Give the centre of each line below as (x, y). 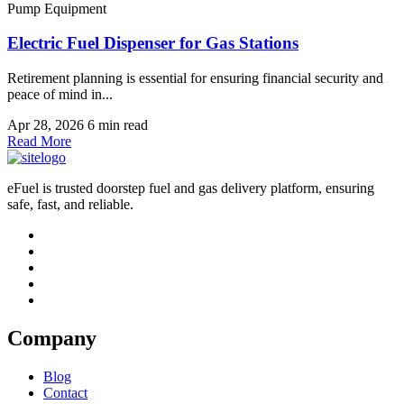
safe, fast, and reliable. (70, 204)
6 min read (118, 124)
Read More (39, 141)
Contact (65, 392)
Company (52, 338)
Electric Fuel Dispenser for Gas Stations (153, 43)
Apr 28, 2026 (46, 124)
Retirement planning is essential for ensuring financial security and (195, 78)
